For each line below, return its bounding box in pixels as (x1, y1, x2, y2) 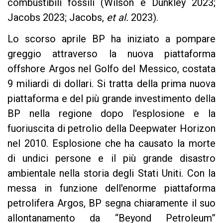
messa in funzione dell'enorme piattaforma (7, 182, 216, 194)
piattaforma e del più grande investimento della (7, 92, 216, 105)
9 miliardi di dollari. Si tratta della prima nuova (7, 77, 216, 90)
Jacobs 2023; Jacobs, (7, 11, 107, 23)
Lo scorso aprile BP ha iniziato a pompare (7, 32, 216, 45)
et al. (107, 11, 128, 23)
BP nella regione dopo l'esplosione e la (7, 107, 216, 119)
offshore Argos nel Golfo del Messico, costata (7, 62, 216, 75)
